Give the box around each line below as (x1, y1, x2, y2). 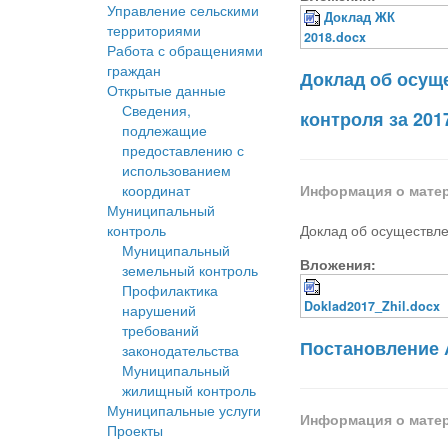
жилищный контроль (122, 380, 256, 401)
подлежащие (122, 120, 207, 141)
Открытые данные (107, 80, 226, 101)
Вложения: (300, 254, 377, 275)
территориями (107, 20, 201, 41)
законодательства (122, 340, 239, 361)
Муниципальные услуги (107, 400, 261, 421)
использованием (122, 160, 231, 181)
